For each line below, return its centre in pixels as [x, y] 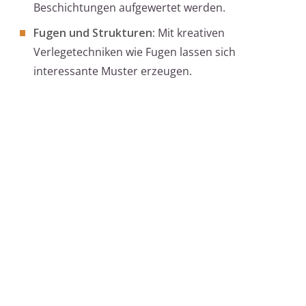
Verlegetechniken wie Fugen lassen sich [135, 52]
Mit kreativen [190, 33]
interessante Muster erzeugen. [113, 71]
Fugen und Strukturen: [94, 33]
